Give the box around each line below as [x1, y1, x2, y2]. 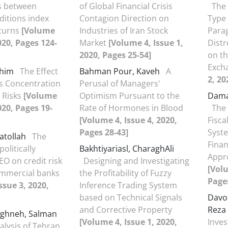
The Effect [20, 66, 58, 77]
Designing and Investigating [83, 155, 189, 166]
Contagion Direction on [79, 13, 169, 24]
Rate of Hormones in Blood [79, 102, 183, 113]
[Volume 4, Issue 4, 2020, [79, 115, 177, 126]
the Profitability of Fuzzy [79, 167, 172, 179]
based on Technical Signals [79, 192, 182, 203]
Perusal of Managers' [79, 78, 160, 89]
